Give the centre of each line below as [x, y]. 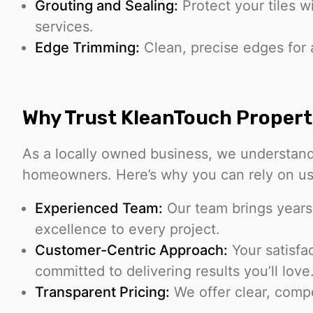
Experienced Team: [99, 209]
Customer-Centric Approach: [131, 250]
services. [64, 27]
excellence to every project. [128, 230]
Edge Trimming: [87, 48]
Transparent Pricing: [102, 292]
